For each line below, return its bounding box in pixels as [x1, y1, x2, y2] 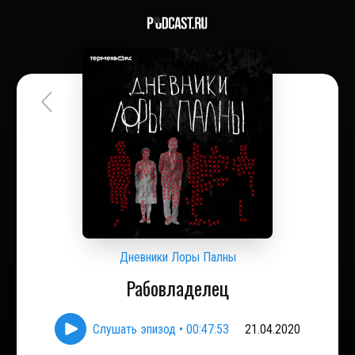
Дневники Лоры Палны [119, 250, 236, 265]
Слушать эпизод [93, 321, 176, 337]
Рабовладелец [126, 273, 229, 302]
